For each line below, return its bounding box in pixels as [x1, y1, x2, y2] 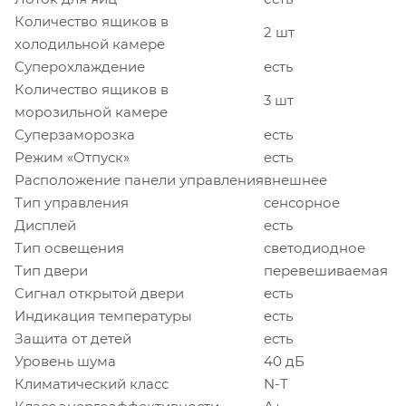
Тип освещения [14, 238, 124, 256]
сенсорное [264, 193, 340, 211]
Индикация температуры [14, 306, 192, 324]
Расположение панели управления [14, 170, 264, 188]
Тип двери [14, 261, 88, 279]
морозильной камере [14, 102, 168, 121]
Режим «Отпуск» [14, 148, 130, 166]
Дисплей [14, 216, 76, 234]
